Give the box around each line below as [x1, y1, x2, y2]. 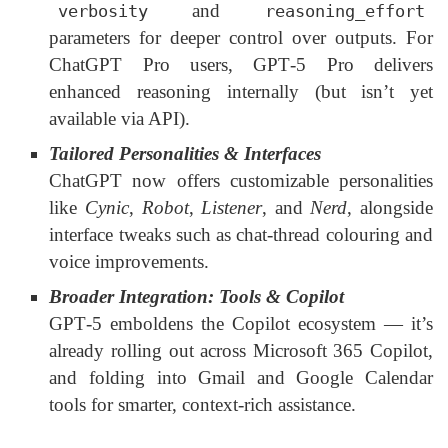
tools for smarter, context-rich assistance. [49, 394, 357, 416]
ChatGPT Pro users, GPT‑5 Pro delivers [49, 54, 433, 76]
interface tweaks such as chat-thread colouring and [49, 224, 433, 246]
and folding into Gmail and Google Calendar [49, 367, 433, 389]
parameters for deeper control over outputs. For [49, 27, 433, 49]
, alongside [347, 197, 434, 219]
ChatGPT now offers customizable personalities [49, 170, 433, 192]
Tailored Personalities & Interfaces [49, 143, 322, 165]
